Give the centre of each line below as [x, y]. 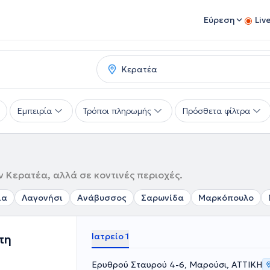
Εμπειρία [35, 111]
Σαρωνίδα [162, 198]
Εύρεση [219, 20]
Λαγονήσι [42, 198]
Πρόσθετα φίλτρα [216, 111]
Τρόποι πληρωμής [117, 111]
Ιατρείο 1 [110, 236]
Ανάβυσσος [102, 198]
